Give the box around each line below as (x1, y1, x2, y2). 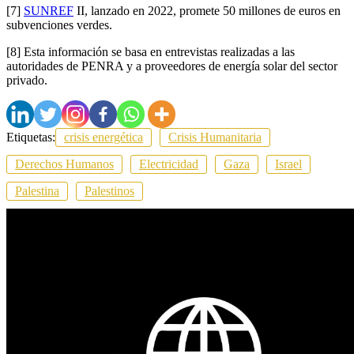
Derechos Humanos (15, 156, 114, 171)
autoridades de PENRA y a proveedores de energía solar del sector (6, 58, 337, 73)
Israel (275, 156, 302, 171)
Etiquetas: (6, 130, 55, 144)
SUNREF (24, 3, 73, 17)
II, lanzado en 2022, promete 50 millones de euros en (73, 3, 341, 17)
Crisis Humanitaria (168, 130, 262, 144)
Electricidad (139, 156, 198, 171)
